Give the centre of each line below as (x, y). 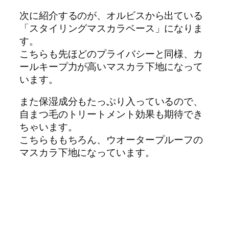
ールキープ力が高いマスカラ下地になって (111, 66)
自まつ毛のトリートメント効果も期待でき (111, 114)
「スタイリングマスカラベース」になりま (111, 28)
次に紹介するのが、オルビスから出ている (111, 15)
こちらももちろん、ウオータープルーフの (111, 140)
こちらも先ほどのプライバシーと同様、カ (111, 53)
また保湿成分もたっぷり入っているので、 (111, 101)
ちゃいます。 (49, 127)
